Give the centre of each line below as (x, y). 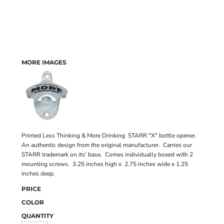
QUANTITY (37, 216)
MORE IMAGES (44, 62)
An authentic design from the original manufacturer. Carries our (107, 145)
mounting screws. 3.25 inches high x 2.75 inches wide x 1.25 (105, 164)
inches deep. (40, 173)
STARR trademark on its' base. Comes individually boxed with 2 (107, 154)
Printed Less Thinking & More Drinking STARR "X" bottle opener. (110, 135)
